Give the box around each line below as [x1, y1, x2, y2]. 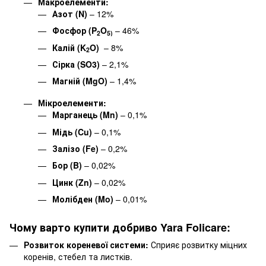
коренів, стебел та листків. [24, 251, 132, 263]
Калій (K [52, 41, 86, 53]
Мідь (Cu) [52, 125, 92, 138]
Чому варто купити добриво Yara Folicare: [9, 220, 230, 236]
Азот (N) [52, 7, 90, 20]
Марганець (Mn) [52, 109, 118, 121]
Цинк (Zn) [52, 176, 92, 188]
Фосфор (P [52, 24, 97, 37]
